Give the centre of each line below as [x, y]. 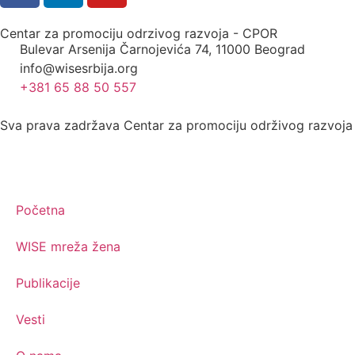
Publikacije [48, 282]
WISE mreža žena [68, 246]
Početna [40, 210]
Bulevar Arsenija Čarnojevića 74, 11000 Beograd [162, 49]
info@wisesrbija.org [79, 68]
